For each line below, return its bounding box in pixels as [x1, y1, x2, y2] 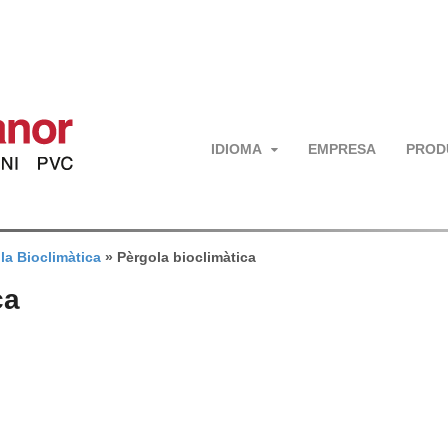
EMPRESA [308, 140, 377, 157]
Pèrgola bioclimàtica [117, 249, 256, 265]
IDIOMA [210, 140, 262, 157]
